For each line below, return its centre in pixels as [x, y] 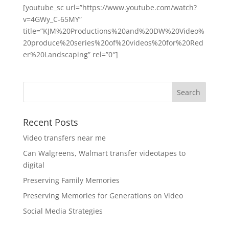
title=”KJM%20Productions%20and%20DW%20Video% [113, 31]
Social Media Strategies [63, 211]
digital [33, 165]
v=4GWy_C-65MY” [52, 19]
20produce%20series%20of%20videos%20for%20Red [113, 43]
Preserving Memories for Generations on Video [103, 196]
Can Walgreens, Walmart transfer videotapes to [104, 153]
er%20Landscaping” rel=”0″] [70, 55]
